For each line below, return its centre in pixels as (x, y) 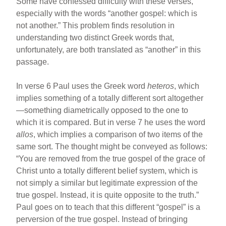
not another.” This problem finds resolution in (96, 25)
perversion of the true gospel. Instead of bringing (102, 219)
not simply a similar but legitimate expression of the (107, 183)
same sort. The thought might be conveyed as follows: (112, 147)
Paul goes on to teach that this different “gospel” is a (108, 207)
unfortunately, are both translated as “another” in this (109, 50)
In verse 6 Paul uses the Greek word (82, 86)
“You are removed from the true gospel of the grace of (111, 159)
